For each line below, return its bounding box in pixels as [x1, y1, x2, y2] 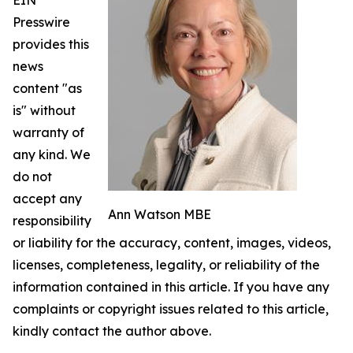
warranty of [13, 124, 84, 140]
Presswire [13, 14, 70, 30]
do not [13, 169, 52, 184]
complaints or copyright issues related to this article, [13, 301, 329, 317]
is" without [13, 102, 76, 118]
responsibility [13, 213, 91, 229]
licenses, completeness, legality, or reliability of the [13, 257, 320, 273]
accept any [13, 191, 82, 206]
